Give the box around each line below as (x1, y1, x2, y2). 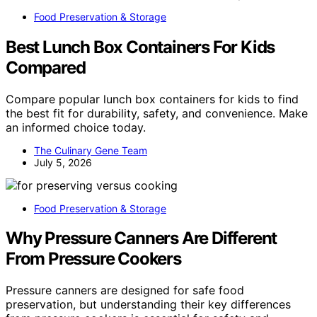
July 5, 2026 (34, 156, 92, 168)
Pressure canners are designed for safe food (6, 283, 244, 298)
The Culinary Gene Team (34, 144, 147, 156)
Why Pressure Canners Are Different (6, 228, 277, 249)
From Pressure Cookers (6, 248, 181, 270)
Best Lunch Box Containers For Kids (6, 36, 275, 57)
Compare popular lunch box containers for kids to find (6, 91, 299, 106)
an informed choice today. (6, 120, 146, 134)
